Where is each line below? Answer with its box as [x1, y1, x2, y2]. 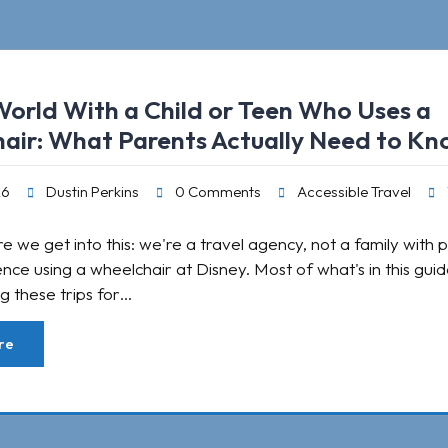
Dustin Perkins [46, 182, 139, 202]
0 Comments [175, 182, 261, 202]
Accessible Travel [297, 182, 411, 202]
